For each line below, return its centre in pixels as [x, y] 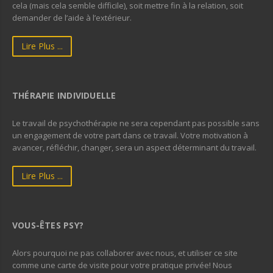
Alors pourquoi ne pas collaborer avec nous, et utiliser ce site [125, 253]
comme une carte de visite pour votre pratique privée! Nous [122, 265]
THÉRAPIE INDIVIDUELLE [64, 95]
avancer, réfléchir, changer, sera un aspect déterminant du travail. [134, 147]
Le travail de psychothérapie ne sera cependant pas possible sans [136, 123]
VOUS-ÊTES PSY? [48, 225]
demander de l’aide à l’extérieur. [72, 18]
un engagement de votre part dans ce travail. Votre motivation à [130, 135]
